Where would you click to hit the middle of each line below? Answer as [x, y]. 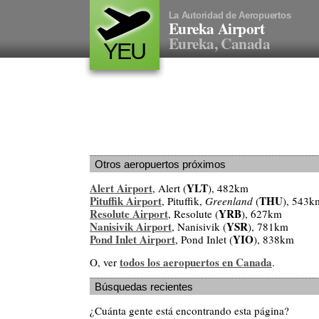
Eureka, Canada [219, 43]
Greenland [229, 201]
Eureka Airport [216, 28]
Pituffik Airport [126, 201]
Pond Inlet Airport [132, 240]
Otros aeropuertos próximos [160, 164]
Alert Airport [121, 188]
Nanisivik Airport [131, 227]
